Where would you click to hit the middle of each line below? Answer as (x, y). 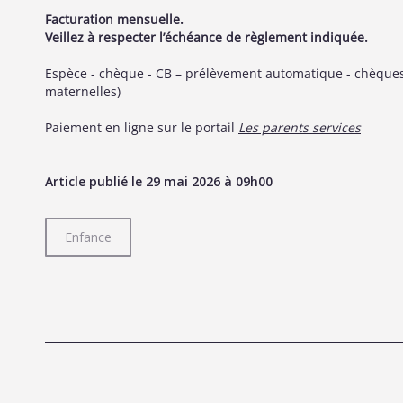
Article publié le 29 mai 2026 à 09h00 (159, 181)
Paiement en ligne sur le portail (142, 127)
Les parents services (300, 127)
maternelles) (83, 91)
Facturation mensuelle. (114, 19)
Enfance (88, 237)
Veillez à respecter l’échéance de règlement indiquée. (206, 37)
